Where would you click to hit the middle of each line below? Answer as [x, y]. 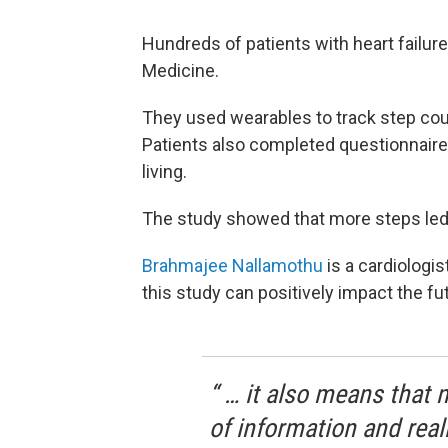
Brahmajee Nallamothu [232, 266]
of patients [268, 44]
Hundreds [181, 44]
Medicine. [180, 71]
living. [164, 172]
